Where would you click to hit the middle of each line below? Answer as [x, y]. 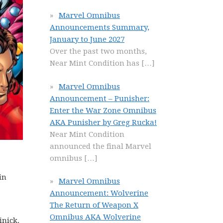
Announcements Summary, [100, 27]
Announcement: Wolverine [99, 193]
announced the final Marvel [101, 146]
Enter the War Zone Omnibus [103, 110]
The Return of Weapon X [94, 205]
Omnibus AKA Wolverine [95, 217]
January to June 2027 [87, 39]
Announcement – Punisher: [100, 98]
